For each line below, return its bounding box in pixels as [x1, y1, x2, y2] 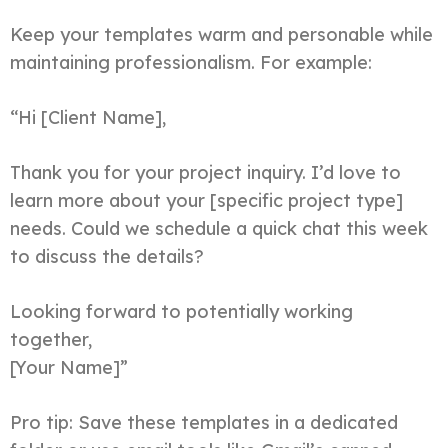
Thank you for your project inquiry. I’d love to [10, 160, 401, 184]
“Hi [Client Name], [10, 105, 166, 129]
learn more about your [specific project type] [10, 188, 403, 212]
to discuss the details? [10, 244, 204, 268]
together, [10, 327, 92, 351]
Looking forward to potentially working [10, 299, 353, 323]
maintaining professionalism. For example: [10, 50, 372, 74]
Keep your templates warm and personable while [10, 22, 433, 46]
